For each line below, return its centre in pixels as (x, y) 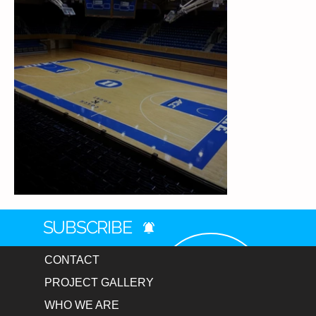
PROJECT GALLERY (99, 282)
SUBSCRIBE (87, 227)
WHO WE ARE (81, 305)
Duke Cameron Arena (90, 207)
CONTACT (72, 260)
